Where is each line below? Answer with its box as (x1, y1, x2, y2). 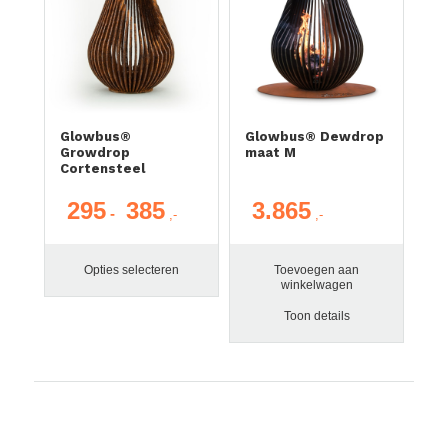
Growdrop (59, 145, 130, 161)
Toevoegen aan (274, 263, 360, 278)
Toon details (283, 309, 350, 324)
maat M (244, 145, 296, 161)
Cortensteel (59, 161, 145, 177)
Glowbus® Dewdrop (244, 129, 384, 145)
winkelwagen (280, 278, 353, 293)
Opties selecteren (83, 263, 179, 278)
